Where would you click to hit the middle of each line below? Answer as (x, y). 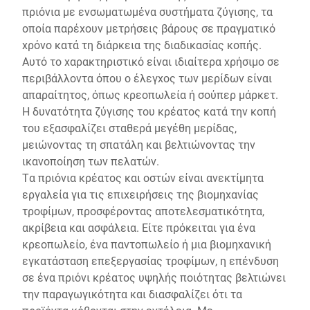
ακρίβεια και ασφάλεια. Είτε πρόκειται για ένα (139, 227)
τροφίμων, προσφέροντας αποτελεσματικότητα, (143, 211)
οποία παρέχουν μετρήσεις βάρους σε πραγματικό (149, 28)
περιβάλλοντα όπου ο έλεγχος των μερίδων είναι (147, 78)
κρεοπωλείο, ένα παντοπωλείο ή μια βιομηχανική (147, 244)
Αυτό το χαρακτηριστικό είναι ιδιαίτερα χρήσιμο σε (151, 61)
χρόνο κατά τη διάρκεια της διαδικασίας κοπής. (142, 45)
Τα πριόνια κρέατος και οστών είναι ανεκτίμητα (143, 177)
